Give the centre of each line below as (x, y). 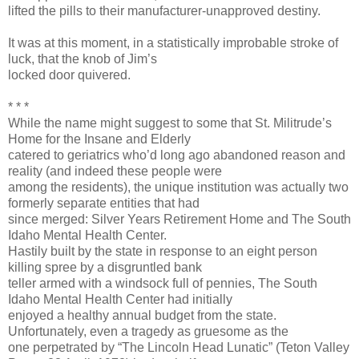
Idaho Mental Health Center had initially (120, 299)
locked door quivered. (69, 75)
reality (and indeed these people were (115, 171)
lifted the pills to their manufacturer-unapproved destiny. (164, 10)
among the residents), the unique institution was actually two (178, 187)
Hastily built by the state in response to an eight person (163, 251)
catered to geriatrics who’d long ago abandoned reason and (177, 155)
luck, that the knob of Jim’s (83, 58)
